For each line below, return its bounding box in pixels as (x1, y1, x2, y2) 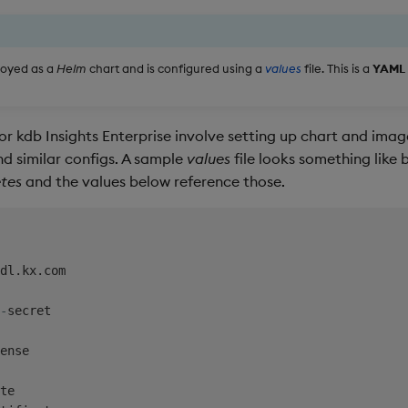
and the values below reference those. (22, 171, 285, 190)
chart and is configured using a (87, 60, 265, 76)
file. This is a (301, 60, 372, 76)
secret (7, 302, 51, 318)
